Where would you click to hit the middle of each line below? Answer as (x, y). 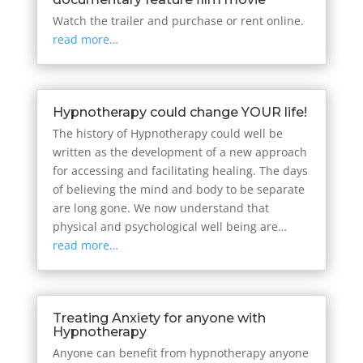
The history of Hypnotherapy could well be (167, 134)
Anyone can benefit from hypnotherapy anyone (180, 353)
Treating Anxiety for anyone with (159, 318)
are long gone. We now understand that (160, 208)
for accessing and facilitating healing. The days (180, 171)
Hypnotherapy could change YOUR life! (179, 113)
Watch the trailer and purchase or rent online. (178, 21)
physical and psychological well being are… (169, 227)
